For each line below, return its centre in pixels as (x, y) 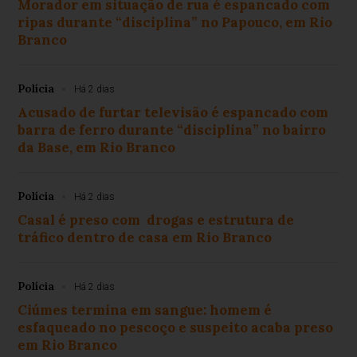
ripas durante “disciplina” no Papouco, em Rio (175, 22)
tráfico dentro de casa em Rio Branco (145, 237)
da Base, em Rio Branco (97, 147)
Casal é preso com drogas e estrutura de (156, 220)
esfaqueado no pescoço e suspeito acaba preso (176, 327)
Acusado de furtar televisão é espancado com (173, 112)
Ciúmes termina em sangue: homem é (145, 310)
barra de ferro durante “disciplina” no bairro (172, 129)
